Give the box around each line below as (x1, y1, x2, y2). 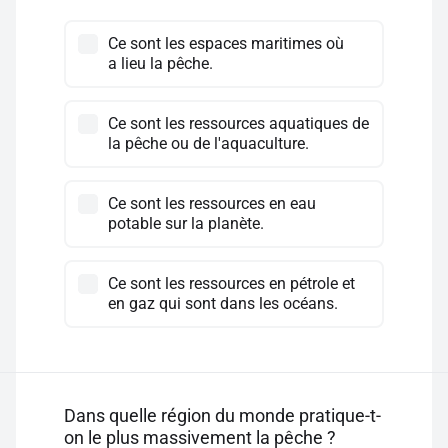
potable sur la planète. (108, 214, 264, 233)
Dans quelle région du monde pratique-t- (64, 405, 381, 426)
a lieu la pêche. (108, 54, 213, 73)
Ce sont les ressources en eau (108, 194, 316, 213)
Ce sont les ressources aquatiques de (108, 114, 369, 133)
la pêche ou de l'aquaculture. (108, 134, 313, 153)
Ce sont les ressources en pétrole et (108, 274, 355, 293)
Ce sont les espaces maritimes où (108, 34, 344, 53)
